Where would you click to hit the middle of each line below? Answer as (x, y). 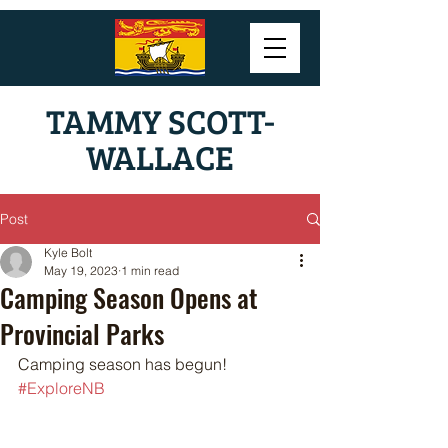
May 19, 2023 (81, 270)
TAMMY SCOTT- (160, 120)
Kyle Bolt (68, 252)
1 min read (150, 270)
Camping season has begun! (124, 364)
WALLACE (160, 156)
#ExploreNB (61, 388)
